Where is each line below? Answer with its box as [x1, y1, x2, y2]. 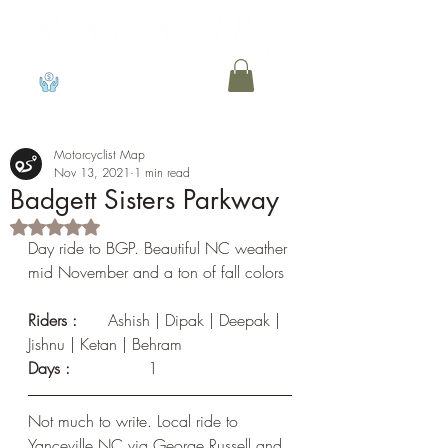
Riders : [28, 309, 77, 332]
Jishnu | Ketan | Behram [28, 333, 182, 356]
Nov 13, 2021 [54, 164, 130, 182]
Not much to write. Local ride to [28, 410, 243, 433]
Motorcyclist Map [54, 146, 145, 164]
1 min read [134, 164, 190, 182]
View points [61, 71, 138, 93]
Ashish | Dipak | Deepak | [77, 309, 108, 332]
